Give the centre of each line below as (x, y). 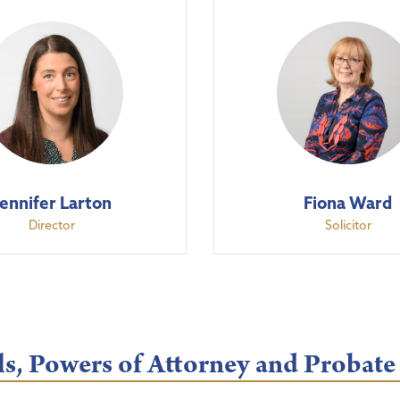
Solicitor (348, 225)
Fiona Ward (348, 202)
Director (52, 225)
